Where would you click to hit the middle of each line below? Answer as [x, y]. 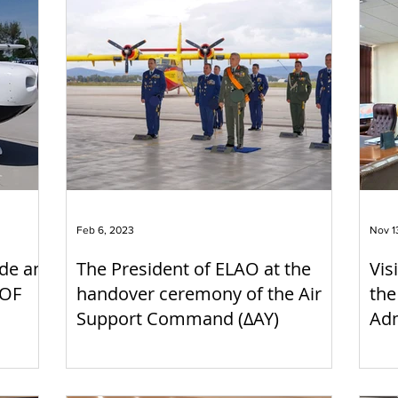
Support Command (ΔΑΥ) [178, 318]
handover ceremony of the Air [199, 294]
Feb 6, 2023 [105, 230]
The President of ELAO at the [194, 269]
